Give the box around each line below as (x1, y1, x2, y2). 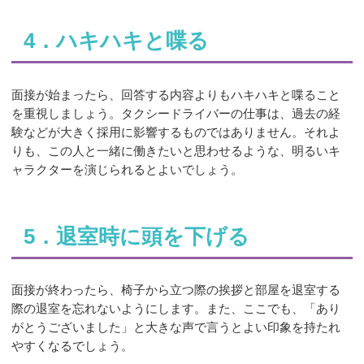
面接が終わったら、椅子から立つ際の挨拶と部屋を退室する (11, 282, 341, 297)
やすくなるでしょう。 (11, 338, 134, 353)
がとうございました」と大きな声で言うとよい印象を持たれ (11, 319, 341, 334)
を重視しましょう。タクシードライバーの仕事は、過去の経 (11, 106, 341, 120)
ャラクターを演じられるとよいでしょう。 (11, 162, 244, 176)
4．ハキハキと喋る (23, 29, 209, 53)
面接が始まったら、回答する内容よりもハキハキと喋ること (11, 87, 341, 102)
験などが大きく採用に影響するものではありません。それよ (11, 124, 341, 139)
